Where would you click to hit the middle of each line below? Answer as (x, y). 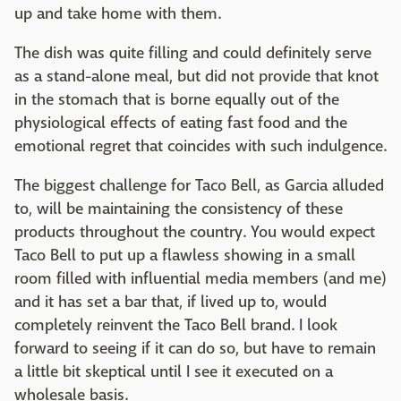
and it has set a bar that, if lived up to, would (171, 302)
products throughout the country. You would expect (195, 232)
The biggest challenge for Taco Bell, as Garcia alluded (199, 186)
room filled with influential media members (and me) (200, 279)
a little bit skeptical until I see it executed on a (174, 372)
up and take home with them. (118, 14)
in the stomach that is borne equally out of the (177, 100)
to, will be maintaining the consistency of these (179, 209)
